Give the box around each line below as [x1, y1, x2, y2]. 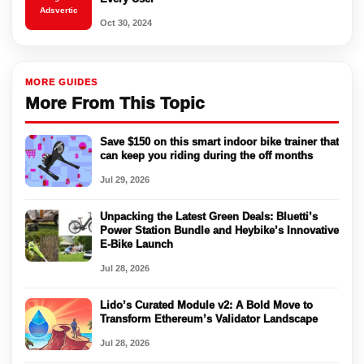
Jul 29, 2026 [100, 174, 149, 184]
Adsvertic [39, 5, 78, 15]
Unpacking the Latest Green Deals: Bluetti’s [100, 210, 318, 223]
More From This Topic [25, 93, 205, 112]
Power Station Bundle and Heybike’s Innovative [100, 223, 339, 236]
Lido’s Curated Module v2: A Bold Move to [100, 298, 313, 311]
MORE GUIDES [25, 76, 97, 87]
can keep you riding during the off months [100, 149, 313, 162]
